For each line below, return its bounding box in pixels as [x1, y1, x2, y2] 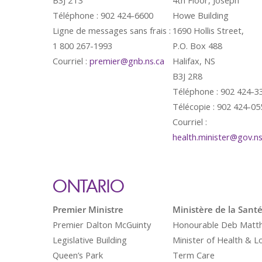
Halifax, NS [173, 55, 215, 67]
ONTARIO [53, 175, 125, 196]
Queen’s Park [53, 249, 103, 261]
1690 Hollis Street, [173, 25, 244, 36]
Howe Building [173, 9, 229, 21]
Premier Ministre [53, 204, 123, 215]
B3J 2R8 [173, 70, 202, 82]
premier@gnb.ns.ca [89, 55, 164, 67]
